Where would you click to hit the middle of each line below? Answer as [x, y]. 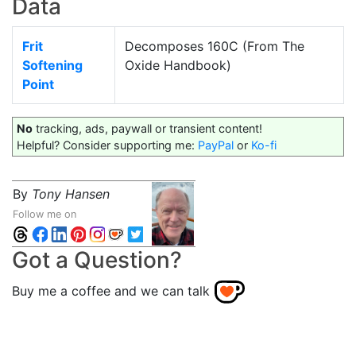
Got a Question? [97, 260]
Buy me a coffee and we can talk [111, 291]
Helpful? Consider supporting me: [107, 145]
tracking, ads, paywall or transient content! [147, 128]
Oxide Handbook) [178, 65]
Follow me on [44, 214]
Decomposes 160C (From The [215, 46]
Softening [52, 65]
